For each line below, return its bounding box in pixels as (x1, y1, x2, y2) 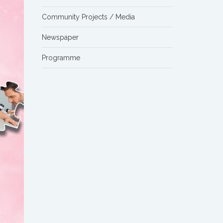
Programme (41, 54, 80, 62)
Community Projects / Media (41, 13, 135, 21)
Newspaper (41, 33, 79, 41)
